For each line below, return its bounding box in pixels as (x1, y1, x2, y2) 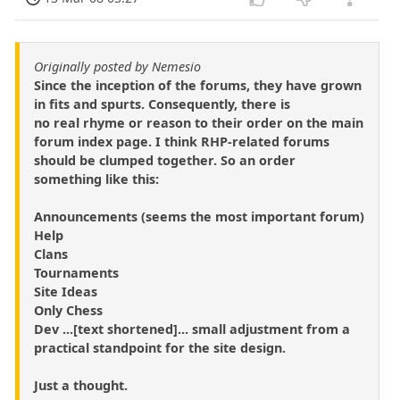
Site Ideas (34, 282, 97, 300)
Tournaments (34, 263, 119, 281)
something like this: (34, 170, 159, 187)
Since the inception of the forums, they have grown (34, 76, 362, 94)
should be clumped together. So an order (34, 151, 296, 169)
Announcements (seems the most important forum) (34, 207, 364, 225)
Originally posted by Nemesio (34, 57, 201, 75)
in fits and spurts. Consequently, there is (34, 95, 290, 112)
